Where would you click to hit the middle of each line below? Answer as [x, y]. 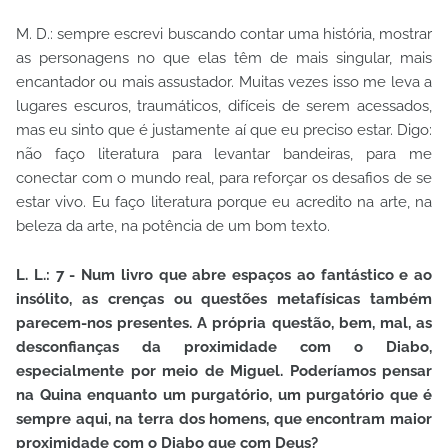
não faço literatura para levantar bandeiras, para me [224, 154]
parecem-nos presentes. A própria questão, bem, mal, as [224, 323]
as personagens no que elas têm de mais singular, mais [224, 58]
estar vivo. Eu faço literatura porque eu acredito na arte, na [224, 202]
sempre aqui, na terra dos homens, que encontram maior [224, 419]
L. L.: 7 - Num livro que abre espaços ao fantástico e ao [224, 275]
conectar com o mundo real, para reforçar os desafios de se [224, 178]
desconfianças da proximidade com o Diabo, [224, 347]
